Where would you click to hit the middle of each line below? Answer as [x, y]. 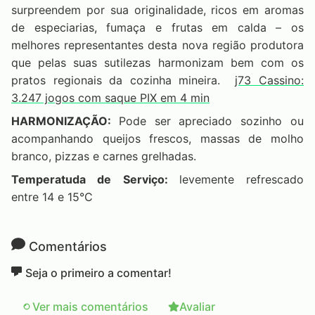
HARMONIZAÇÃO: [65, 121]
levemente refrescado [241, 179]
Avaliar [197, 306]
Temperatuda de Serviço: [95, 179]
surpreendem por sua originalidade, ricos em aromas [157, 9]
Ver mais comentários [90, 306]
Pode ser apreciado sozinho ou [211, 121]
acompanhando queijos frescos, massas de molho [157, 138]
